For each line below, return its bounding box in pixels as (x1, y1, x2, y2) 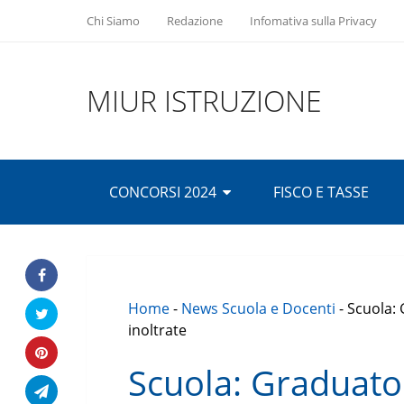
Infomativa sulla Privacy (250, 13, 377, 29)
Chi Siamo (87, 13, 140, 29)
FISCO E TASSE (273, 182, 369, 202)
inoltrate (128, 320, 187, 340)
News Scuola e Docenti (181, 298, 335, 318)
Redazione (167, 13, 223, 29)
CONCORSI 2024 (109, 182, 216, 202)
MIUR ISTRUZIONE (87, 81, 322, 120)
